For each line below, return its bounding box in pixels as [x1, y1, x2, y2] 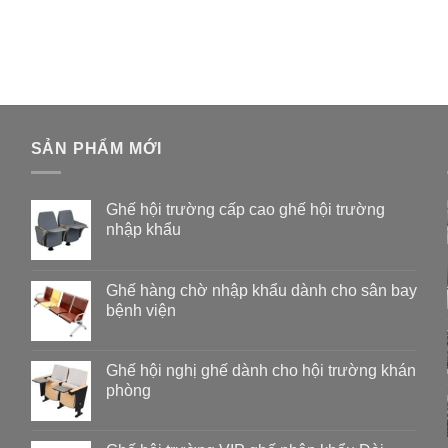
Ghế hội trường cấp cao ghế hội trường [105, 201, 385, 219]
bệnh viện [105, 302, 176, 320]
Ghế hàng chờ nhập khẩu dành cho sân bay [105, 282, 417, 300]
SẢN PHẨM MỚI [30, 139, 163, 157]
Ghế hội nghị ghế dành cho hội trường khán [105, 362, 416, 380]
